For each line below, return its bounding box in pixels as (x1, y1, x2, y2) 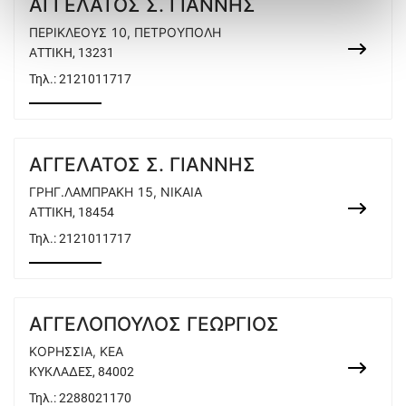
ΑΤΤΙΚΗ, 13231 (29, 45, 114, 60)
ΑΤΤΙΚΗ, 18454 (29, 205, 114, 219)
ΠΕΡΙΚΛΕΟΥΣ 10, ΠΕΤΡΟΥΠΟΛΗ (29, 24, 221, 40)
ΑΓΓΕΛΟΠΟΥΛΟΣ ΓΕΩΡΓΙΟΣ (29, 313, 279, 335)
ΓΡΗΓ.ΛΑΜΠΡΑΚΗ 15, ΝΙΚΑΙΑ (29, 184, 202, 199)
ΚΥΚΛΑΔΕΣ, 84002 (29, 364, 134, 379)
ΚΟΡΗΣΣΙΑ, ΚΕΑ (29, 343, 123, 359)
